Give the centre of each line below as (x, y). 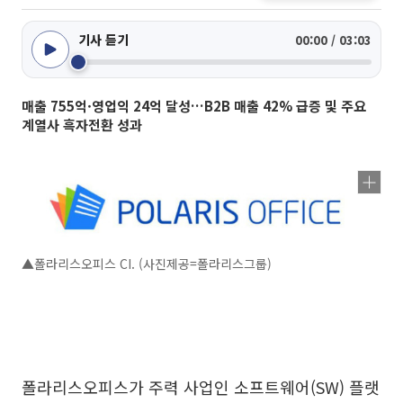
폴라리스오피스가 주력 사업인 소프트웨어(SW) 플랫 (201, 387)
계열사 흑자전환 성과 (82, 125)
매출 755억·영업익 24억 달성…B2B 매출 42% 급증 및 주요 (194, 106)
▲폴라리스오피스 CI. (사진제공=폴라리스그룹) (147, 264)
